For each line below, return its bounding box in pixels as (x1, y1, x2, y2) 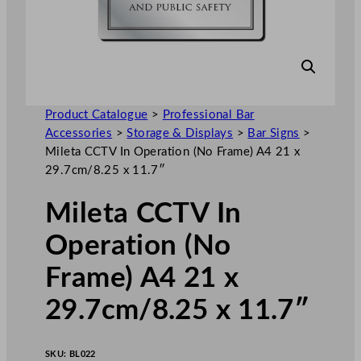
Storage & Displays (127, 127, 234, 139)
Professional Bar (162, 108, 255, 121)
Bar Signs (247, 127, 300, 139)
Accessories (45, 127, 113, 139)
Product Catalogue (45, 108, 148, 121)
